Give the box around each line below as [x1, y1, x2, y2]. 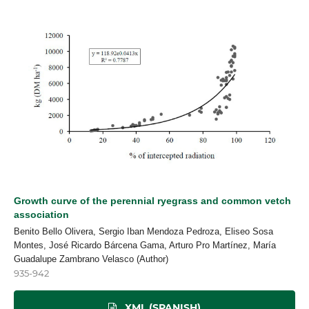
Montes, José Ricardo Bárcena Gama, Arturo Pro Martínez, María [14, 240, 276, 251]
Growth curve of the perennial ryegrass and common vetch [14, 195, 291, 207]
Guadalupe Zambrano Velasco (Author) [14, 254, 168, 265]
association [14, 209, 69, 221]
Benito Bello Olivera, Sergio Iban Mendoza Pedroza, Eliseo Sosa [14, 226, 273, 237]
